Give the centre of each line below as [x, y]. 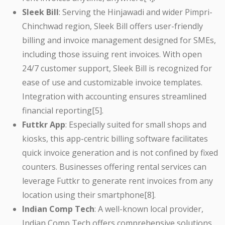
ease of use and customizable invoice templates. [112, 83]
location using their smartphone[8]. [89, 195]
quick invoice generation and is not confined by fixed [120, 153]
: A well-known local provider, [149, 209]
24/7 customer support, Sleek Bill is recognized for [117, 69]
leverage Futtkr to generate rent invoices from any [118, 181]
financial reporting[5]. [63, 111]
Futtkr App [44, 125]
